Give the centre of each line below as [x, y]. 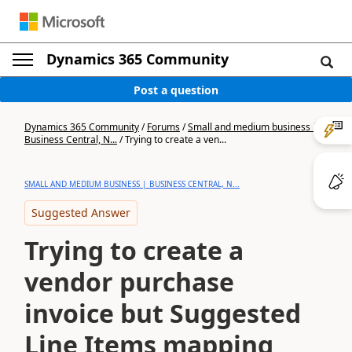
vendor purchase [129, 282]
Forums [163, 127]
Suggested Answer [81, 213]
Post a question [176, 90]
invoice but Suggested [163, 313]
